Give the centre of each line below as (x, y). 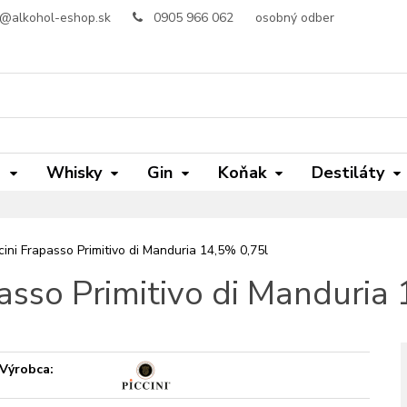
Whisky (74, 173)
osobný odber (295, 18)
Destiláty (348, 173)
